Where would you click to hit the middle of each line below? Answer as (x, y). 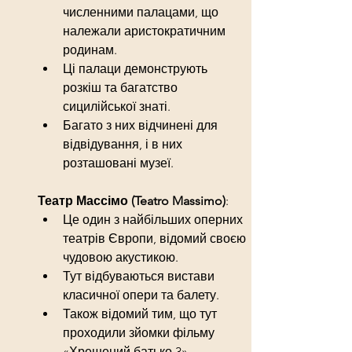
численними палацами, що (142, 12)
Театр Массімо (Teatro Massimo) (132, 200)
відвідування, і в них (124, 144)
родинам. (90, 49)
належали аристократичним (146, 31)
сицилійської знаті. (117, 106)
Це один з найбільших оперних (154, 219)
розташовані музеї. (118, 163)
